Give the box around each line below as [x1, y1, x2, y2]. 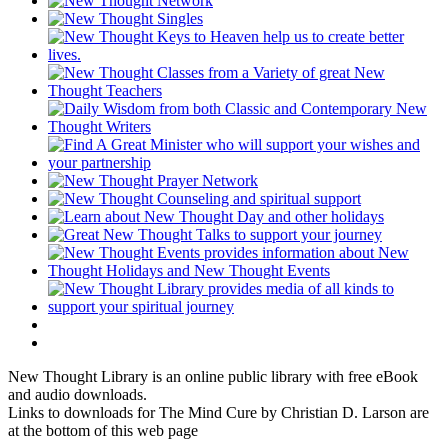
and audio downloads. [8, 386, 147, 404]
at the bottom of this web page [8, 422, 198, 440]
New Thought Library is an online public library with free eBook [8, 368, 418, 386]
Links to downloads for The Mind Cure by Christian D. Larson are [8, 404, 429, 422]
